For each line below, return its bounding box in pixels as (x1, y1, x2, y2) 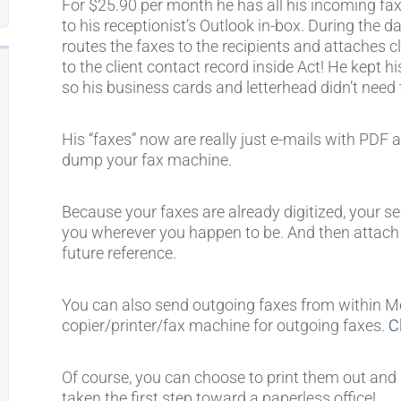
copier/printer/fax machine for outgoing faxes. (62, 316, 389, 335)
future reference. (62, 243, 177, 262)
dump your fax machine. (62, 150, 233, 169)
